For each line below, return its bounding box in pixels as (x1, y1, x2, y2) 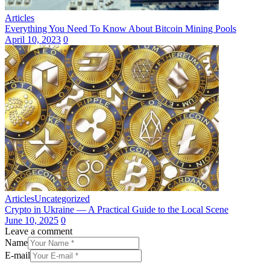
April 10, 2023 (5, 34, 61, 45)
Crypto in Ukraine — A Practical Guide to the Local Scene (5, 204, 228, 215)
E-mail (5, 250, 30, 261)
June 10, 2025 (5, 215, 58, 226)
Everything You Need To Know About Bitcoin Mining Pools (5, 24, 236, 34)
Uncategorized (34, 193, 90, 204)
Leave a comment (5, 226, 72, 237)
